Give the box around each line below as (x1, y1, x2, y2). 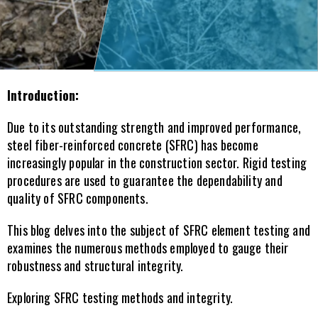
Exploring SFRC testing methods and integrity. (7, 288, 234, 307)
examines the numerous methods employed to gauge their (7, 238, 289, 257)
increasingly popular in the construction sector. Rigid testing (7, 153, 307, 172)
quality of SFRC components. (7, 189, 148, 207)
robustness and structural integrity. (7, 256, 184, 275)
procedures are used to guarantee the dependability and (7, 171, 283, 190)
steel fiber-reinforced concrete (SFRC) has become (7, 136, 258, 154)
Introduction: (7, 86, 79, 104)
